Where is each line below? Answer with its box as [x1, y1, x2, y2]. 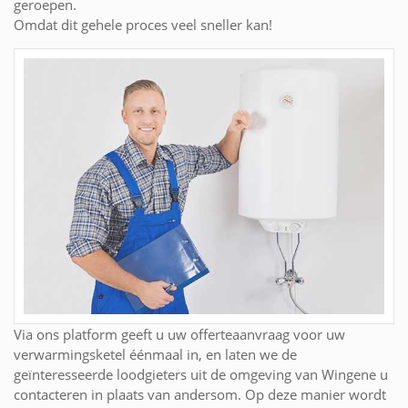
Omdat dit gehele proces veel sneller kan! [14, 15, 272, 35]
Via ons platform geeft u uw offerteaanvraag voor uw [14, 325, 345, 344]
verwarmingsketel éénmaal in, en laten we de [14, 345, 297, 364]
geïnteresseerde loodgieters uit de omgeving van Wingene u [14, 365, 388, 384]
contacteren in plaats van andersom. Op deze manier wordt [14, 385, 386, 404]
